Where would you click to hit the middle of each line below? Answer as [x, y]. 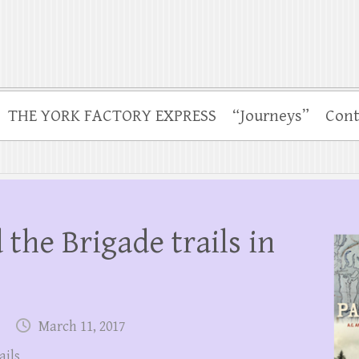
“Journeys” [271, 116]
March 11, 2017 [82, 327]
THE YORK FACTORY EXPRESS [112, 116]
